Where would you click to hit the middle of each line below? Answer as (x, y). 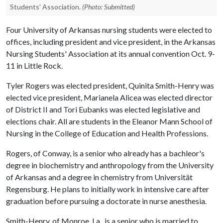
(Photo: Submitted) (109, 7)
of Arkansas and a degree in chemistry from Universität (99, 177)
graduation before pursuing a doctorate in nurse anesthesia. (106, 201)
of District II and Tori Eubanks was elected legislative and (103, 109)
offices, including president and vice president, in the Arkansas (111, 42)
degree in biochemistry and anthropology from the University (110, 165)
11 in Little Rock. (34, 65)
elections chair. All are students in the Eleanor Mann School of (109, 121)
